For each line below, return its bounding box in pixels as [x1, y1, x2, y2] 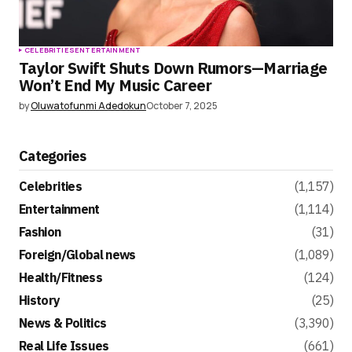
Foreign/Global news [19, 247, 136, 263]
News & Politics [19, 315, 107, 332]
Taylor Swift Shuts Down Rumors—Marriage [19, 57, 328, 79]
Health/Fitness [19, 269, 103, 286]
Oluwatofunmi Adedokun [31, 99, 146, 113]
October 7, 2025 [146, 99, 218, 113]
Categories [19, 147, 86, 166]
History [19, 292, 60, 309]
